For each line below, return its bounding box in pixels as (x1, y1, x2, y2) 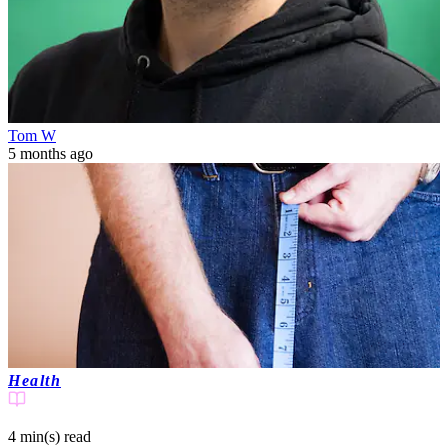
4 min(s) (8, 428, 60, 446)
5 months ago (8, 144, 93, 162)
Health (8, 372, 61, 390)
